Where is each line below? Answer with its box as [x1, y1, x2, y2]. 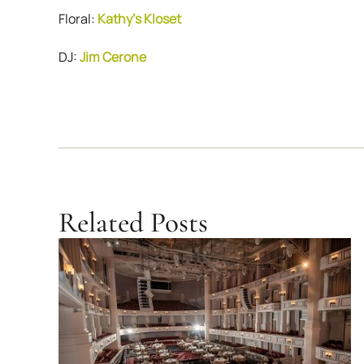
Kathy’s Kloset [97, 9, 181, 28]
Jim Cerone [79, 47, 146, 66]
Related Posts [58, 205, 208, 240]
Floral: [58, 9, 97, 28]
